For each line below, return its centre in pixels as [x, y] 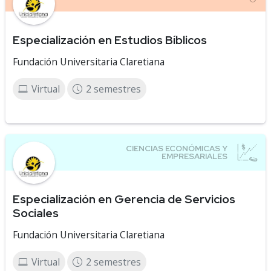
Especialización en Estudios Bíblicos [110, 40]
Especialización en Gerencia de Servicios [124, 199]
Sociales [36, 213]
